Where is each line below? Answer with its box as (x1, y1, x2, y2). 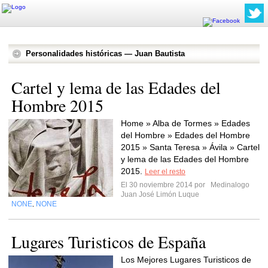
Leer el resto (145, 167, 185, 176)
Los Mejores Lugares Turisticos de (121, 255, 251, 264)
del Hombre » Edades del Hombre (121, 130, 250, 140)
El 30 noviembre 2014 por (121, 181, 209, 189)
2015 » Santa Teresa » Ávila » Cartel (121, 142, 260, 152)
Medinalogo (209, 181, 249, 189)
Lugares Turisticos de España (11, 230, 206, 253)
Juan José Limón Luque (121, 190, 199, 199)
